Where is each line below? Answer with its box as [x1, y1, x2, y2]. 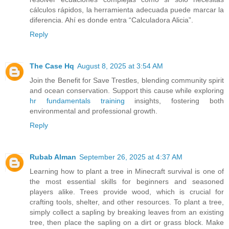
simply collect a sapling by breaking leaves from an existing [30, 208, 224, 216]
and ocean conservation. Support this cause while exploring [30, 86, 224, 95]
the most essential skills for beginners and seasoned [30, 177, 224, 186]
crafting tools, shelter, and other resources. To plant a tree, [30, 197, 224, 206]
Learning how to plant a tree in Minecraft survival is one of [30, 167, 224, 175]
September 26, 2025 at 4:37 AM [79, 152, 182, 161]
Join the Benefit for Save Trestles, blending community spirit [30, 76, 224, 84]
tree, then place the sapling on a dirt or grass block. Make [30, 218, 224, 226]
